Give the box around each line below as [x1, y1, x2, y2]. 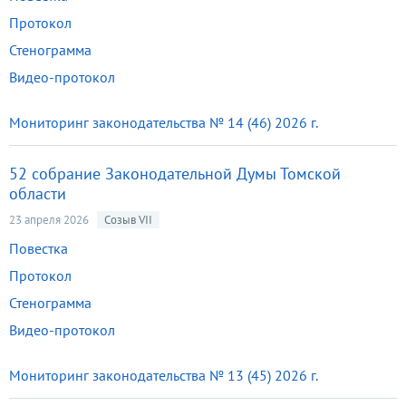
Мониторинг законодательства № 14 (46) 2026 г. [9, 113, 318, 131]
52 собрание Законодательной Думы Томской [9, 163, 341, 184]
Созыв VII [104, 212, 152, 227]
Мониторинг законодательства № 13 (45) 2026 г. [9, 366, 318, 384]
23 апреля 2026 [9, 212, 89, 227]
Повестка [9, 239, 68, 257]
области [9, 183, 66, 204]
